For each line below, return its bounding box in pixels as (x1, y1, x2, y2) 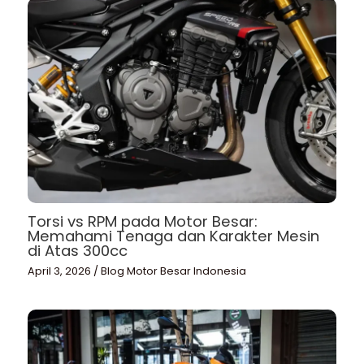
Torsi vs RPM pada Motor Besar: (28, 211, 258, 232)
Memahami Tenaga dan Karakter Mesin (28, 226, 320, 247)
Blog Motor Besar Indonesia (101, 263, 247, 278)
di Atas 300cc (28, 240, 128, 262)
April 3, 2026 (28, 263, 94, 278)
